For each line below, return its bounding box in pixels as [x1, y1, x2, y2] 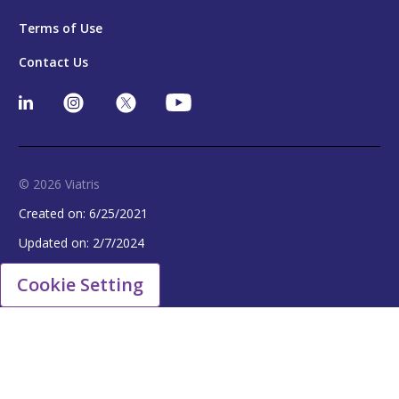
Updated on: [19, 233, 93, 251]
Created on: [19, 204, 89, 222]
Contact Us [19, 53, 88, 70]
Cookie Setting [17, 273, 143, 297]
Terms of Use [19, 19, 102, 37]
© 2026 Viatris [19, 175, 100, 192]
